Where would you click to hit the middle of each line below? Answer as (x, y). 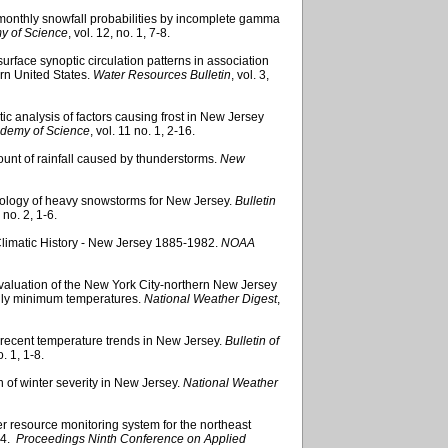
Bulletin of (252, 340)
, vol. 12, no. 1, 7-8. (119, 32)
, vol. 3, (250, 74)
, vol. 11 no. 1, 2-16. (142, 130)
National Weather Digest (210, 298)
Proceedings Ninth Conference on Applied (131, 438)
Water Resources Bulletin (162, 74)
